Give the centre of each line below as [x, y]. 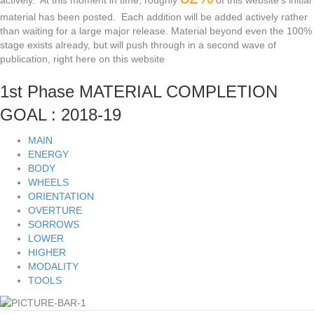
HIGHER [47, 253]
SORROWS [54, 225]
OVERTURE [55, 211]
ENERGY [48, 155]
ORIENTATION [61, 197]
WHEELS [48, 183]
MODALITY [53, 267]
